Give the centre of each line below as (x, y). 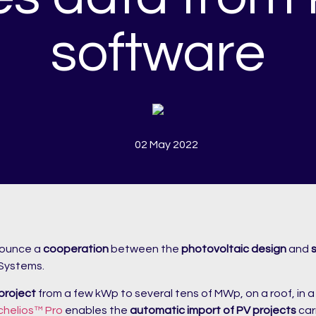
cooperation (76, 249)
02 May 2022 (166, 145)
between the (145, 249)
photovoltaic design (234, 249)
